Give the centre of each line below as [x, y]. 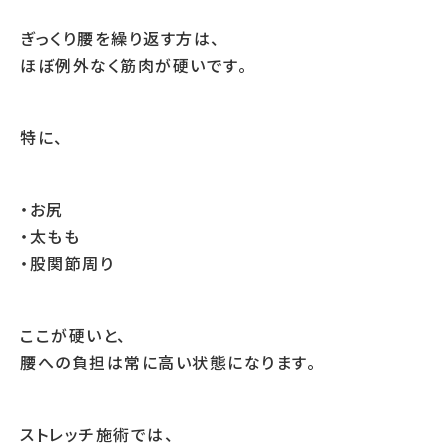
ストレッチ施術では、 [97, 434]
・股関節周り [67, 263]
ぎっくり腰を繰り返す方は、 [120, 38]
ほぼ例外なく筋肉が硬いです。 [133, 65]
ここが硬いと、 [73, 335]
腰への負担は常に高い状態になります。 [168, 362]
